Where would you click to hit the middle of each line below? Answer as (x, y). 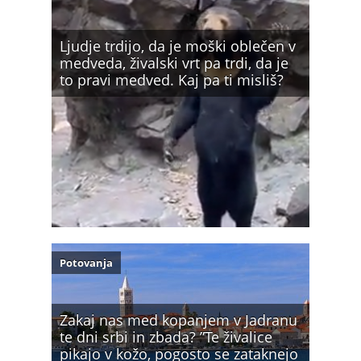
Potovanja (86, 262)
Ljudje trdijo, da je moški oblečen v (178, 46)
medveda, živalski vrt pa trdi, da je (174, 62)
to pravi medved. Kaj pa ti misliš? (172, 79)
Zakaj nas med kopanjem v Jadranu (178, 320)
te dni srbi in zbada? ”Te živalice (166, 336)
